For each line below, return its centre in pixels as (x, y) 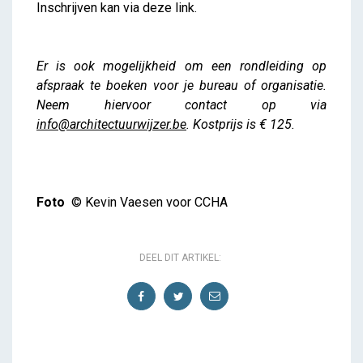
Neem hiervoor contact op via (181, 105)
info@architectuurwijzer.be (111, 125)
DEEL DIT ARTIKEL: (180, 258)
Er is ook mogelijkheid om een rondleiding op (181, 66)
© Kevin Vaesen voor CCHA (148, 203)
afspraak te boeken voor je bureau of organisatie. (181, 86)
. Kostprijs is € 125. (241, 125)
